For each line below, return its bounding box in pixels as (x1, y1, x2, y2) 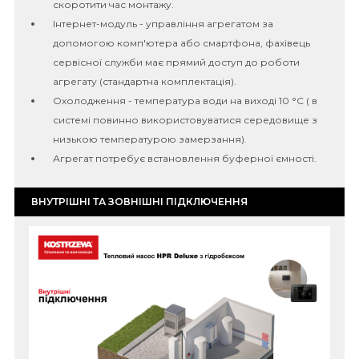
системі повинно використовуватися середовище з (53, 114, 317, 127)
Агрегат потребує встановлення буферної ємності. (53, 152, 317, 165)
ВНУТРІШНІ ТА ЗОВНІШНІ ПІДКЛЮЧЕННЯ (29, 196, 248, 208)
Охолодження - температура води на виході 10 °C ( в (53, 95, 317, 107)
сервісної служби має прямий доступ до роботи (53, 56, 300, 69)
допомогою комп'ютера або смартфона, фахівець (53, 37, 310, 50)
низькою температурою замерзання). (53, 133, 247, 146)
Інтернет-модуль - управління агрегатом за (53, 18, 273, 30)
